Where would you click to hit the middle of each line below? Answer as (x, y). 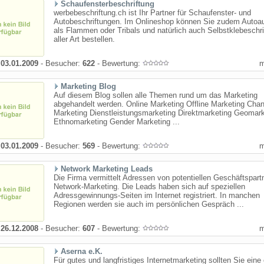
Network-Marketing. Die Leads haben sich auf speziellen (149, 187)
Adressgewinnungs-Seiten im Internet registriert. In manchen (157, 195)
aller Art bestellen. (84, 39)
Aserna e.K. (82, 251)
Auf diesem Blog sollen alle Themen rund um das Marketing (156, 95)
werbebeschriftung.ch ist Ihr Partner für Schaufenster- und (152, 13)
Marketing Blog (88, 86)
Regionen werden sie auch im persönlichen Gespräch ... (149, 204)
